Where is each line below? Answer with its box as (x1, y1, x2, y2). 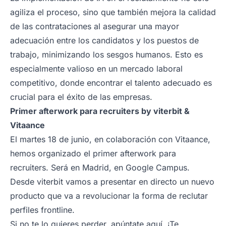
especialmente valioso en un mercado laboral (10, 63, 183, 74)
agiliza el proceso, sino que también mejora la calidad (10, 7, 216, 17)
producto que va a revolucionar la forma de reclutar (10, 190, 208, 201)
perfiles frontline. (10, 204, 75, 215)
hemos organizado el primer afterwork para (10, 148, 176, 158)
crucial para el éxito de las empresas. (10, 91, 152, 102)
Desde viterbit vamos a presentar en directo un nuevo (10, 176, 214, 187)
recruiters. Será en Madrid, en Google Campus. (10, 162, 190, 173)
